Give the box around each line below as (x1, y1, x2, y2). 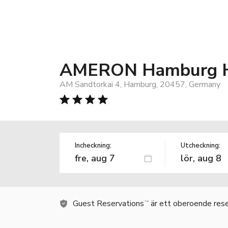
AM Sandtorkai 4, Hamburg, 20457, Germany (60, 78, 220, 90)
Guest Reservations (73, 197, 144, 209)
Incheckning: (75, 140, 111, 150)
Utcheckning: (180, 140, 220, 150)
